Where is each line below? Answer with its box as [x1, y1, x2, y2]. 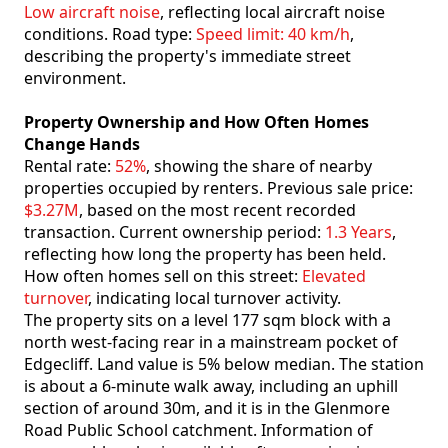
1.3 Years [325, 221, 392, 244]
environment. [24, 67, 126, 90]
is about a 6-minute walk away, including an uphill [24, 375, 398, 398]
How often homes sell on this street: [24, 265, 302, 288]
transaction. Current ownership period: [24, 221, 325, 244]
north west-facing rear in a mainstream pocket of [24, 331, 398, 354]
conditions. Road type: [24, 23, 196, 46]
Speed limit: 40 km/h [196, 23, 350, 46]
